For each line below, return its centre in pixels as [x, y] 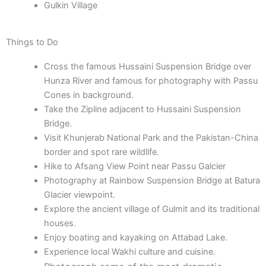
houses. [60, 224]
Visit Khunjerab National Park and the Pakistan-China [151, 138]
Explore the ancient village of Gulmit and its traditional [151, 209]
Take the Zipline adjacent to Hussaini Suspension [142, 110]
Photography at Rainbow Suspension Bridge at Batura [152, 181]
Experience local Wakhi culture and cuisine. [129, 252]
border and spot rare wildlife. [101, 152]
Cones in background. [88, 95]
